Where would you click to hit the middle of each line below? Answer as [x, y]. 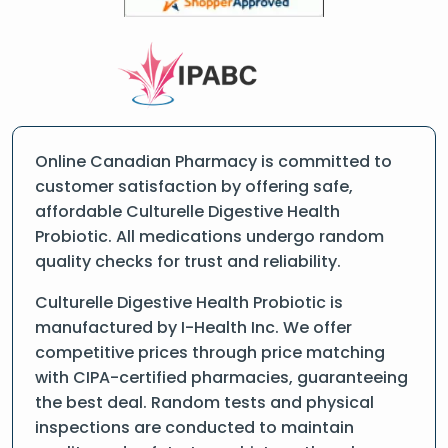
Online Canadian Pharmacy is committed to [213, 161]
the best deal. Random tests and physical [204, 402]
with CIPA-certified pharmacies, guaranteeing [221, 377]
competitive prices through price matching [210, 352]
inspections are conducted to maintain [194, 427]
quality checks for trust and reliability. [188, 261]
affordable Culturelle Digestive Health [187, 211]
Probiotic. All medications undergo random [209, 236]
